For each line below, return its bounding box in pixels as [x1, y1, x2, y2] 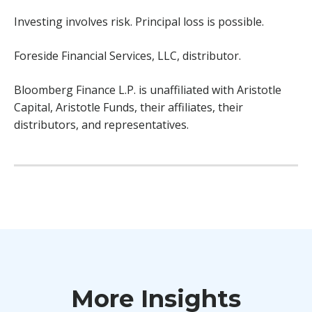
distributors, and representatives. [14, 116, 189, 132]
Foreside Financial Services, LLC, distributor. [14, 47, 241, 63]
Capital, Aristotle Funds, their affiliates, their [14, 99, 243, 115]
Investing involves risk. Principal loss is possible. [14, 13, 264, 29]
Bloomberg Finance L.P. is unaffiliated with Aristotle [14, 81, 281, 97]
